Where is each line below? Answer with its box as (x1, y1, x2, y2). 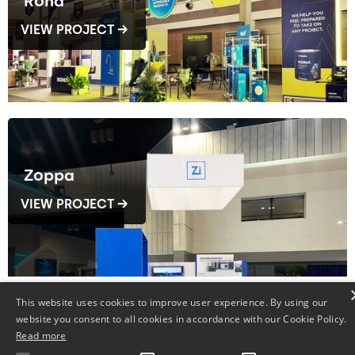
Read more (16, 329, 67, 342)
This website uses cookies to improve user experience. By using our (16, 296, 328, 309)
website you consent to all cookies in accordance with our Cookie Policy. (16, 312, 347, 326)
